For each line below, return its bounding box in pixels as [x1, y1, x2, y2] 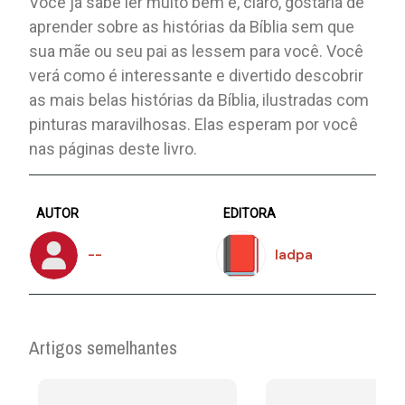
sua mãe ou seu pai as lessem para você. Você [29, 41, 364, 61]
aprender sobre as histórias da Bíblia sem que [29, 16, 355, 36]
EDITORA [223, 205, 276, 221]
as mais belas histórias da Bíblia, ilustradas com [29, 89, 370, 109]
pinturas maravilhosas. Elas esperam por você [29, 114, 359, 134]
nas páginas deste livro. [29, 138, 198, 158]
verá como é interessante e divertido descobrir [29, 65, 364, 85]
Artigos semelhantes [29, 334, 178, 361]
